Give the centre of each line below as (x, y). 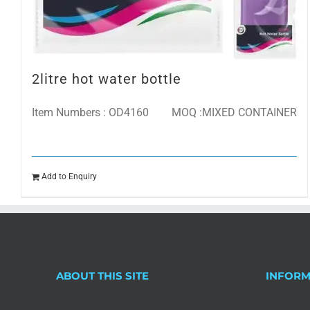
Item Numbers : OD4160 (90, 113)
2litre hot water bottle (107, 79)
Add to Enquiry (69, 177)
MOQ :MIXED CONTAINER (232, 113)
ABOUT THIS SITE (103, 276)
